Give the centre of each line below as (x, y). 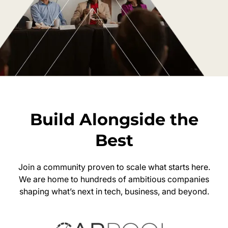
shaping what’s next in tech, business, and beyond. (114, 191)
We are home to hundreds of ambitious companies (114, 179)
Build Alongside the (114, 119)
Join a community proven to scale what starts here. (114, 167)
